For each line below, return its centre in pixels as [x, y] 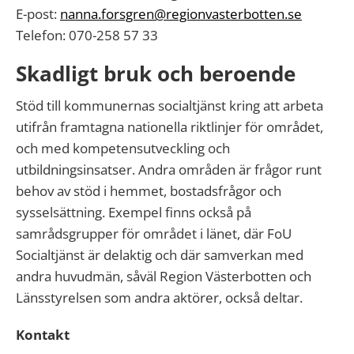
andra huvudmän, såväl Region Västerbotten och [164, 276]
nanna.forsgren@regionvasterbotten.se [181, 14]
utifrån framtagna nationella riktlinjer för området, [169, 127]
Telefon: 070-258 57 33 [87, 35]
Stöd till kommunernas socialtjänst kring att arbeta [169, 105]
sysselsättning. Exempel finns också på [134, 212]
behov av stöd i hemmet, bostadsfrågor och [149, 191]
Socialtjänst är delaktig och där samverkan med [160, 255]
